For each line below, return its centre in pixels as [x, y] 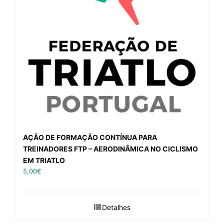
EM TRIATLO [44, 160]
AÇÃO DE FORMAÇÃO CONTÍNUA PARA [90, 137]
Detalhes [116, 207]
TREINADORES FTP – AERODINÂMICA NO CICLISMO [110, 149]
